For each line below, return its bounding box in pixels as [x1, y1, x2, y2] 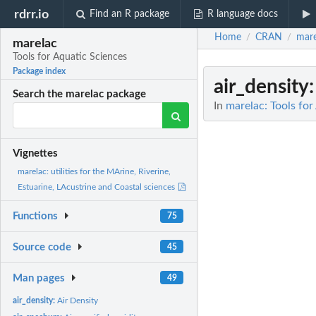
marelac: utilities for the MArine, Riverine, [18, 167, 171, 176]
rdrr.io [14, 8, 49, 20]
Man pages [13, 272, 66, 284]
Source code [13, 242, 72, 253]
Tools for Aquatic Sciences [13, 52, 128, 63]
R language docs [207, 9, 278, 19]
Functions [13, 211, 59, 222]
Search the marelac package [13, 89, 147, 100]
